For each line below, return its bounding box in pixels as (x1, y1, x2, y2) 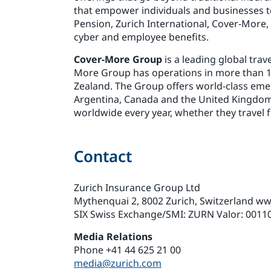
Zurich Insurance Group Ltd (74, 180, 200, 194)
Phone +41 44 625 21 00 (74, 243, 181, 256)
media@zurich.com (74, 256, 162, 270)
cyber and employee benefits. (74, 30, 209, 44)
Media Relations (74, 229, 152, 243)
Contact (74, 145, 132, 167)
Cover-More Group (74, 52, 162, 66)
